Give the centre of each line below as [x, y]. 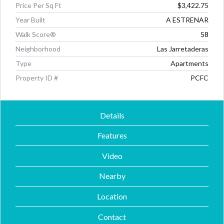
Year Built [30, 20]
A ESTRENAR [187, 20]
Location [112, 196]
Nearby [112, 176]
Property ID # [37, 78]
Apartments [189, 63]
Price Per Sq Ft [38, 5]
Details [112, 115]
